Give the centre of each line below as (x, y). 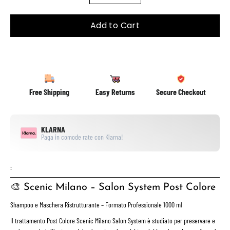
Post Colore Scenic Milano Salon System (96, 220)
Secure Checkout (181, 91)
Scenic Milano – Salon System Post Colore (120, 188)
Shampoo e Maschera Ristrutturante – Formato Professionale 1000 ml (96, 205)
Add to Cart (115, 25)
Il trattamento (28, 220)
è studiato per (165, 220)
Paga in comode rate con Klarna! (82, 137)
